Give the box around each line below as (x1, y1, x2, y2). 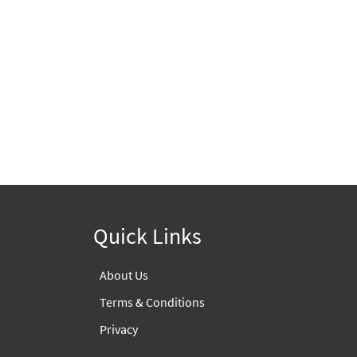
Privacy (100, 321, 138, 337)
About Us (100, 267, 148, 283)
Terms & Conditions (100, 294, 205, 310)
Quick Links (93, 222, 202, 250)
